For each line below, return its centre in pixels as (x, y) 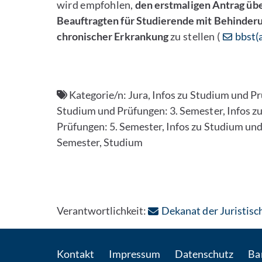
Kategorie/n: (98, 95)
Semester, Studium (100, 142)
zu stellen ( (194, 36)
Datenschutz (204, 254)
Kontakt (76, 254)
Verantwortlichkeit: (103, 211)
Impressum (135, 254)
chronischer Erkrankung (113, 36)
